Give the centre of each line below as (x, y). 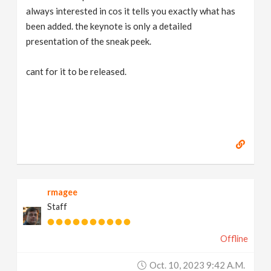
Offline (234, 239)
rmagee (63, 192)
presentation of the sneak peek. (89, 41)
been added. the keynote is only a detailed (109, 26)
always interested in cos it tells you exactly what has (131, 11)
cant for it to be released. (77, 71)
